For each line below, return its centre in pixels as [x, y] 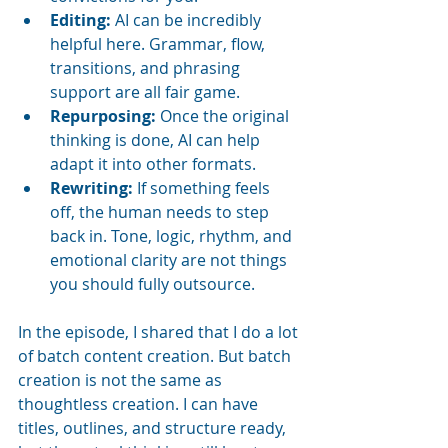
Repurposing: [103, 115]
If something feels [203, 187]
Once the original [224, 115]
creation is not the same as [122, 379]
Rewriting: [91, 187]
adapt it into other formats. [153, 163]
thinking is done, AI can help [157, 139]
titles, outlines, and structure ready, [154, 427]
